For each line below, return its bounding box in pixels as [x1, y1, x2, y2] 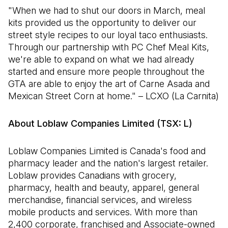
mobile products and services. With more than [8, 207, 197, 217]
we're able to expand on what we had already [8, 54, 194, 65]
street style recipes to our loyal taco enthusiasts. [8, 30, 208, 40]
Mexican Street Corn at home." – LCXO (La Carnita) [8, 91, 219, 101]
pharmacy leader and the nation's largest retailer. [8, 158, 208, 168]
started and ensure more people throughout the [8, 66, 205, 77]
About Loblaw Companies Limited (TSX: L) [8, 118, 192, 129]
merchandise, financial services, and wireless [8, 194, 192, 205]
